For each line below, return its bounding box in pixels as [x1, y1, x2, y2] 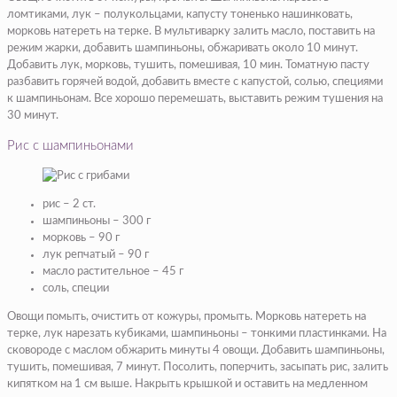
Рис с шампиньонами [7, 138, 134, 152]
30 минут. [7, 109, 58, 121]
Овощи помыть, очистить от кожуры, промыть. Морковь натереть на [7, 310, 366, 323]
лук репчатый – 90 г [43, 248, 149, 261]
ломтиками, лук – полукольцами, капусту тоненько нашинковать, [7, 8, 353, 20]
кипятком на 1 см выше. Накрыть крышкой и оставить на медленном [7, 378, 368, 390]
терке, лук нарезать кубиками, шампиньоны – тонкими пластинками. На [7, 327, 386, 339]
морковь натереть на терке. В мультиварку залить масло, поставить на [7, 25, 375, 37]
